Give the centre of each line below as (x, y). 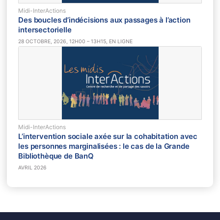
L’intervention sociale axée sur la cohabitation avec (108, 137)
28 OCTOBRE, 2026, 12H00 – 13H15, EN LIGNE (76, 41)
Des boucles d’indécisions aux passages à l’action (104, 20)
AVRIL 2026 (33, 168)
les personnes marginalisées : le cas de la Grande (104, 147)
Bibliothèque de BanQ (56, 156)
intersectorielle (45, 30)
